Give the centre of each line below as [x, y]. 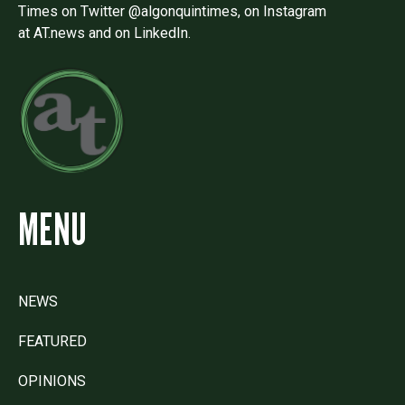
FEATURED [52, 342]
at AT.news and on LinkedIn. [104, 33]
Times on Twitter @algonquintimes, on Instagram [172, 11]
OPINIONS [52, 381]
